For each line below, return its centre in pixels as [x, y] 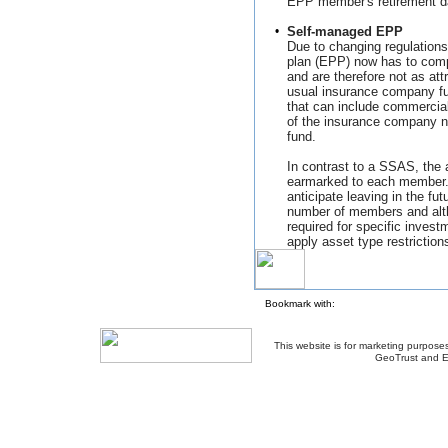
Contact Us [338, 398]
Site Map [395, 398]
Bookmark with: [300, 303]
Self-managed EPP [345, 31]
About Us [281, 398]
